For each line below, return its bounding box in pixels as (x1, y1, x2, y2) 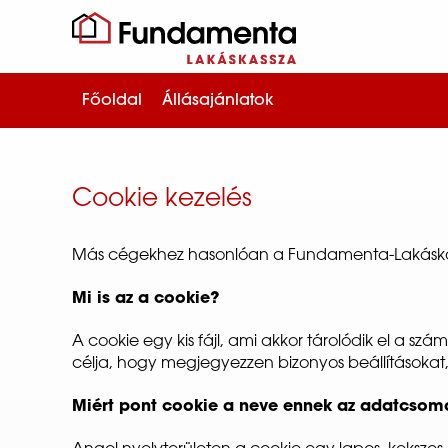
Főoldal (82, 92, 142, 109)
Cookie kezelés (72, 187, 252, 213)
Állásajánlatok (162, 92, 274, 109)
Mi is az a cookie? (72, 291, 219, 307)
